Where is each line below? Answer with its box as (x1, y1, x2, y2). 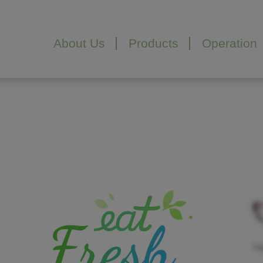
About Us (53, 36, 105, 50)
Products (129, 36, 178, 50)
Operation (202, 36, 257, 50)
